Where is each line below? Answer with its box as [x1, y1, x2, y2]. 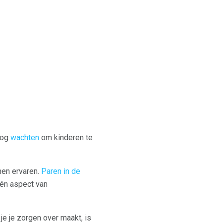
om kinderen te [39, 133, 93, 143]
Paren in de [41, 166, 80, 176]
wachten [10, 133, 39, 143]
